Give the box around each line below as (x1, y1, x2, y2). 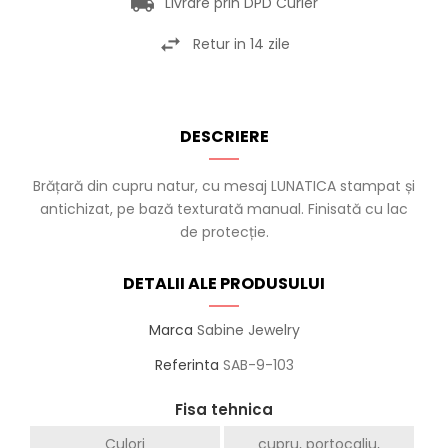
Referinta (154, 354, 219, 375)
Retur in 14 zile (193, 33, 290, 54)
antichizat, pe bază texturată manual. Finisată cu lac (40, 198, 408, 219)
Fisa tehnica (175, 398, 273, 420)
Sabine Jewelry (196, 319, 300, 340)
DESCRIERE (179, 124, 269, 148)
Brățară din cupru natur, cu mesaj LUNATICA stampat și (33, 175, 415, 196)
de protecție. (179, 221, 269, 242)
